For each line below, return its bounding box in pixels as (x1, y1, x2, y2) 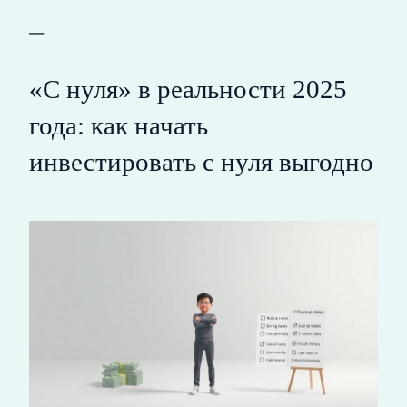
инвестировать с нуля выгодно (29, 147, 373, 177)
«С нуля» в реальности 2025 (29, 74, 347, 104)
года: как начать (29, 111, 208, 141)
